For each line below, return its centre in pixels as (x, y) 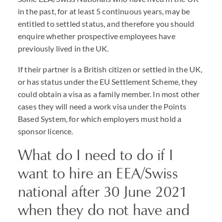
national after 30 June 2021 (103, 192)
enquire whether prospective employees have (97, 36)
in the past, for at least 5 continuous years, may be (104, 11)
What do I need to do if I (95, 155)
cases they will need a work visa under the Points (102, 106)
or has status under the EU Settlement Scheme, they (108, 82)
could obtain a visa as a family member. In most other (109, 94)
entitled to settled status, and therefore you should (106, 24)
